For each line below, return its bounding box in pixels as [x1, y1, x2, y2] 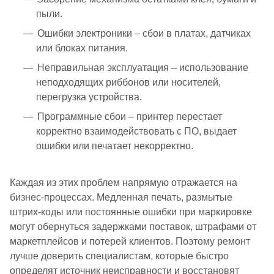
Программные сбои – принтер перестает [37, 111, 222, 122]
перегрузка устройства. [36, 91, 142, 102]
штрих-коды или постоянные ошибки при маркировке [10, 206, 252, 217]
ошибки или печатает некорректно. [36, 140, 193, 151]
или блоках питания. [36, 42, 128, 53]
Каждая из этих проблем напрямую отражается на [10, 177, 237, 188]
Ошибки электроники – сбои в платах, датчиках [37, 28, 251, 39]
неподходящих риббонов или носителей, [36, 76, 221, 87]
